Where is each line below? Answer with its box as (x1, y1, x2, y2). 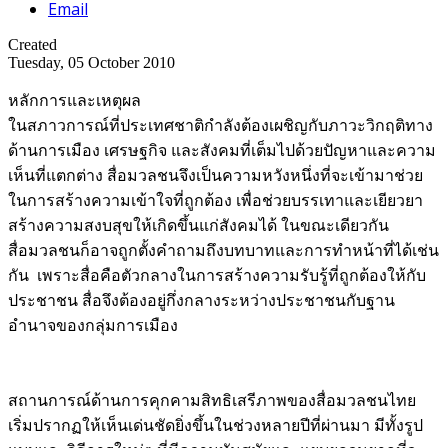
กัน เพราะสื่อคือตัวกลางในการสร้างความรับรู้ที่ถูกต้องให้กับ (8, 266, 426, 284)
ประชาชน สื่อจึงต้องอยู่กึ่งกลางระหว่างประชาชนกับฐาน (8, 291, 395, 309)
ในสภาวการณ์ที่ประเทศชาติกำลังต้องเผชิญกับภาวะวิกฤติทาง (8, 116, 433, 134)
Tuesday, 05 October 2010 (8, 53, 175, 71)
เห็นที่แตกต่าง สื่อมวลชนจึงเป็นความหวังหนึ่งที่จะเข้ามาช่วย (8, 166, 423, 184)
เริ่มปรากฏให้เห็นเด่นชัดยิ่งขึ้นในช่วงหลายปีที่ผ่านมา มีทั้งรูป (8, 416, 423, 434)
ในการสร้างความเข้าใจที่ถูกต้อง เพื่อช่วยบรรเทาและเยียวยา (8, 191, 423, 209)
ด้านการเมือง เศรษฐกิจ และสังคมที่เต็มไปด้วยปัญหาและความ (8, 141, 436, 159)
